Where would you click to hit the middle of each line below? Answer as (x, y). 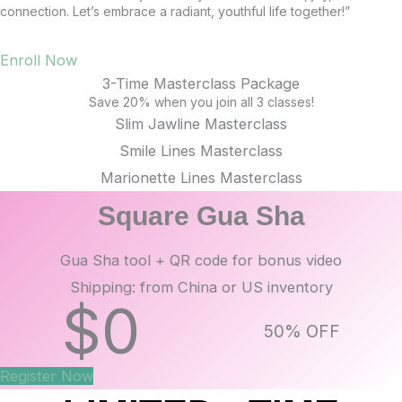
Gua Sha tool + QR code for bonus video (201, 261)
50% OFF (301, 332)
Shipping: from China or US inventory (201, 288)
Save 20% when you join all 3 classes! (201, 102)
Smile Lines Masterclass (201, 151)
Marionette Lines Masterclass (201, 178)
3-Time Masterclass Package (201, 84)
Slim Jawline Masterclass (201, 124)
